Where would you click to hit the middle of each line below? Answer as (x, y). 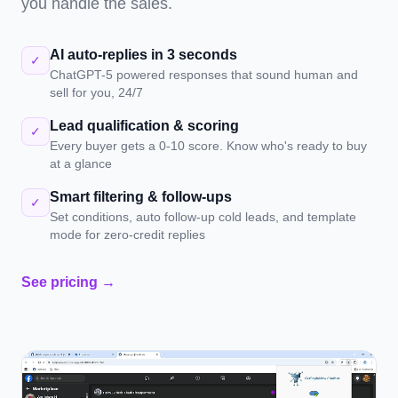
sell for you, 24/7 (96, 92)
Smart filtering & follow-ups (141, 197)
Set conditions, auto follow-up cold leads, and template (203, 217)
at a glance (81, 163)
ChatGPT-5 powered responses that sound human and (204, 75)
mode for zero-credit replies (127, 235)
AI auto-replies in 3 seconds (143, 55)
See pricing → (68, 282)
